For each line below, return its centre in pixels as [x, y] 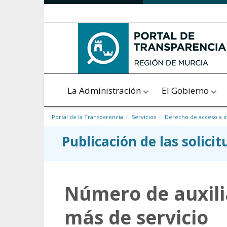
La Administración [105, 91]
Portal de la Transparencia [87, 117]
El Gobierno [186, 91]
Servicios [144, 117]
